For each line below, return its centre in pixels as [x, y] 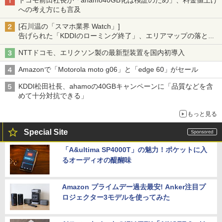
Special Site [46, 132]
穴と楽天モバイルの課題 [56, 45]
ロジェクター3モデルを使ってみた [116, 197]
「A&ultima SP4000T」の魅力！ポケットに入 [135, 150]
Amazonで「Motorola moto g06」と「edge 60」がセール [109, 70]
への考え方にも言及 [50, 10]
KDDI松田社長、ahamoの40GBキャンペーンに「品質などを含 [116, 86]
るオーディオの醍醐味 [97, 160]
